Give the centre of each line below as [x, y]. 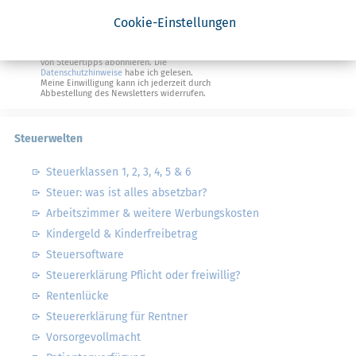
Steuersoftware [85, 255]
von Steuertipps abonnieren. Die [105, 62]
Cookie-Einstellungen [175, 22]
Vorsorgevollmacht [93, 337]
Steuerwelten [48, 139]
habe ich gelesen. [158, 73]
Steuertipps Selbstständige [109, 14]
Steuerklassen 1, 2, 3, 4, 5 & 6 [118, 172]
